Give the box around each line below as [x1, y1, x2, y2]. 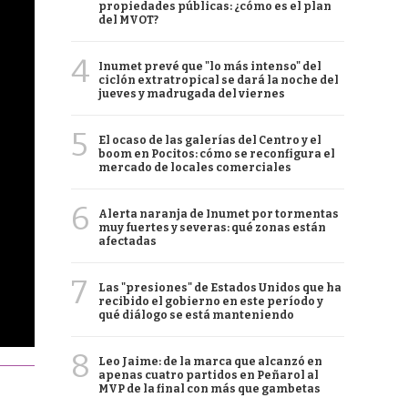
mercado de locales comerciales [98, 161, 291, 174]
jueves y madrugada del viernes [98, 87, 285, 100]
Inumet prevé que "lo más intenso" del [98, 60, 321, 73]
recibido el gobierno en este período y [98, 295, 323, 308]
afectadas [98, 235, 157, 248]
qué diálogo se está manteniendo [98, 309, 294, 321]
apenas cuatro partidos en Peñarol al [98, 369, 319, 382]
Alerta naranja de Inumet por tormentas [98, 208, 339, 220]
